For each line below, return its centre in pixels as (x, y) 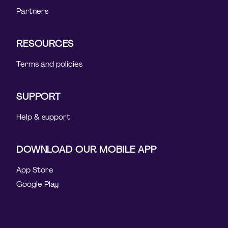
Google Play (38, 184)
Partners (33, 11)
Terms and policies (50, 64)
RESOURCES (45, 44)
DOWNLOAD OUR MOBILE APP (87, 149)
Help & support (44, 117)
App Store (35, 170)
